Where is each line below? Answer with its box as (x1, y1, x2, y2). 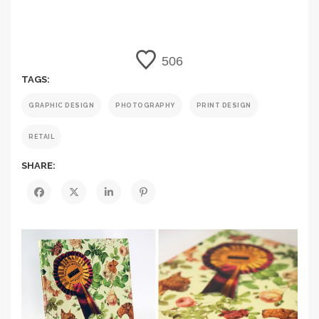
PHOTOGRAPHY (115, 102, 175, 109)
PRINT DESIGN (196, 102, 251, 109)
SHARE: (21, 160, 56, 171)
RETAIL (28, 133, 54, 140)
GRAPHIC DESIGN (28, 102, 94, 109)
